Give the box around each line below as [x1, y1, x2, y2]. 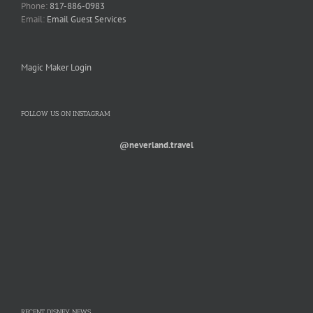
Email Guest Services [47, 13, 126, 25]
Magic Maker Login [21, 61, 92, 73]
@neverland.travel [119, 138, 194, 151]
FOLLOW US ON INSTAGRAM [21, 109, 110, 117]
